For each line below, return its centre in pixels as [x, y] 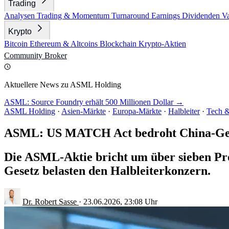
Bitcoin [17, 44]
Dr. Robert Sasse [51, 201]
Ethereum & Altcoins [65, 44]
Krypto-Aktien [162, 44]
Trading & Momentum [74, 16]
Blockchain [119, 44]
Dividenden [202, 16]
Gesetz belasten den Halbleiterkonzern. [107, 170]
